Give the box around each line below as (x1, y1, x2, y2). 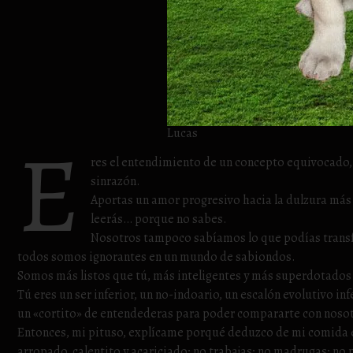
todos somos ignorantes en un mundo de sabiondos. (17, 248, 295, 266)
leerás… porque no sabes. (91, 210, 228, 228)
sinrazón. (91, 173, 141, 190)
